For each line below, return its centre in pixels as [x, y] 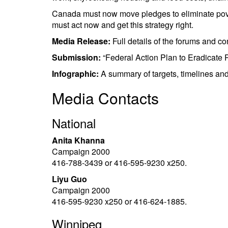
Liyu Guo [69, 179]
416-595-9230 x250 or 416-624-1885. [119, 201]
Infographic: [75, 74]
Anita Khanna [78, 140]
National [74, 123]
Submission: [76, 57]
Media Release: [81, 41]
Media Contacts [105, 98]
